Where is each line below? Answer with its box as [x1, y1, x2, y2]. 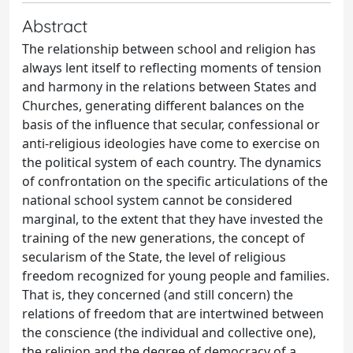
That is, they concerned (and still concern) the [22, 285, 293, 303]
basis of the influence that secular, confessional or [22, 115, 320, 133]
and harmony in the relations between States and [22, 77, 317, 95]
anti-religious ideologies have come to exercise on [22, 134, 320, 152]
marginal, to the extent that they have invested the [22, 210, 323, 228]
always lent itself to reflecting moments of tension [22, 58, 321, 76]
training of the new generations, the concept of [22, 229, 305, 247]
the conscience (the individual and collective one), [22, 323, 316, 341]
